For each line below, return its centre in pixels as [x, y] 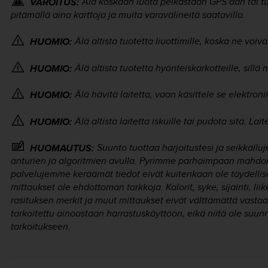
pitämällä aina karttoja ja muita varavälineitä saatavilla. [128, 14]
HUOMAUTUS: [62, 148]
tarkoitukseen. [41, 226]
